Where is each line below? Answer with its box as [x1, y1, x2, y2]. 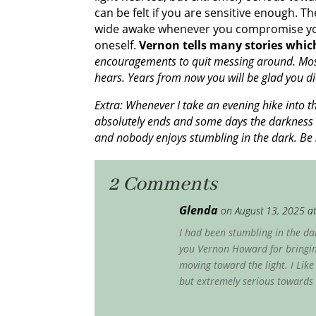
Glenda [179, 202, 219, 218]
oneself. [95, 37, 140, 53]
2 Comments [109, 171, 218, 197]
